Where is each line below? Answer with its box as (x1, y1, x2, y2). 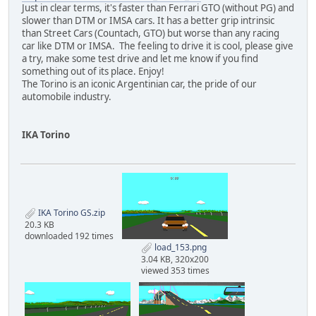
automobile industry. (22, 90, 111, 103)
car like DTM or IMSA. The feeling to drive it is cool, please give (22, 39, 293, 52)
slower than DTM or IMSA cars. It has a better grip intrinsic (22, 13, 274, 27)
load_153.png (152, 241, 207, 253)
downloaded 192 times (25, 229, 114, 242)
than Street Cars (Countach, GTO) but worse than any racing (22, 26, 279, 39)
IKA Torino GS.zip (36, 206, 105, 219)
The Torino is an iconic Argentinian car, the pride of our (22, 77, 257, 90)
